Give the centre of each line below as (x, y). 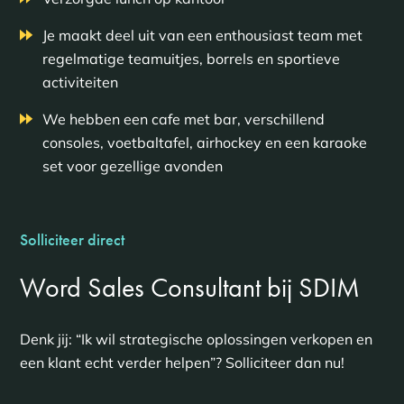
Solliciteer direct (72, 240)
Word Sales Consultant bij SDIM (189, 288)
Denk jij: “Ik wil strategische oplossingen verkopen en (196, 340)
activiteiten (80, 83)
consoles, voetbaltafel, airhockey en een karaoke (204, 143)
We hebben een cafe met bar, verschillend (183, 119)
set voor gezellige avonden (132, 166)
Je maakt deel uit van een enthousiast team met (202, 36)
